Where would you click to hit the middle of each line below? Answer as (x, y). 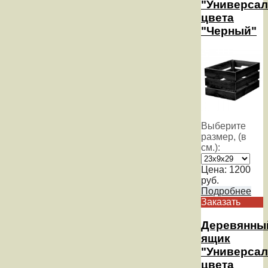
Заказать (221, 202)
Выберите (223, 126)
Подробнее (226, 191)
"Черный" (229, 31)
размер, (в (224, 137)
